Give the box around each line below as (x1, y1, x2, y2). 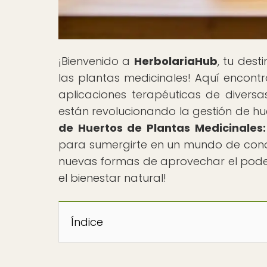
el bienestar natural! (58, 170, 166, 185)
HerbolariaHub (133, 53, 218, 69)
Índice (71, 214, 103, 229)
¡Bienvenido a (58, 53, 134, 69)
